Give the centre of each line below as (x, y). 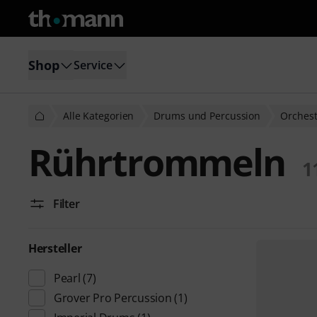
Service (93, 65)
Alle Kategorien (99, 116)
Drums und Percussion (207, 116)
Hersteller (55, 248)
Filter (67, 204)
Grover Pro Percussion (113, 298)
